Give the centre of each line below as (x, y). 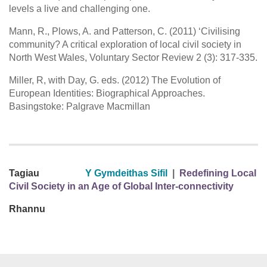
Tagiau (24, 173)
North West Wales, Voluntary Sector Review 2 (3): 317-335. (133, 58)
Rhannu (27, 209)
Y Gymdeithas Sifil (126, 173)
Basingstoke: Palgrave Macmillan (80, 107)
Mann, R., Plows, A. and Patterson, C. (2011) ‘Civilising (125, 32)
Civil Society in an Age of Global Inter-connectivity (121, 187)
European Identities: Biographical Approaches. (107, 94)
